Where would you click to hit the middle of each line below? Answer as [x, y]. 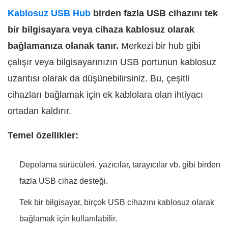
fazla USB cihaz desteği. [64, 181]
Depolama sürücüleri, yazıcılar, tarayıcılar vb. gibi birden [120, 165]
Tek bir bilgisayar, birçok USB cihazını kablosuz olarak [117, 202]
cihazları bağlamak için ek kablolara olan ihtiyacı [105, 95]
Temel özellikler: [43, 135]
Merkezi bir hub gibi [160, 46]
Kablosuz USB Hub [49, 13]
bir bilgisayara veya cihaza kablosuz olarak [101, 30]
